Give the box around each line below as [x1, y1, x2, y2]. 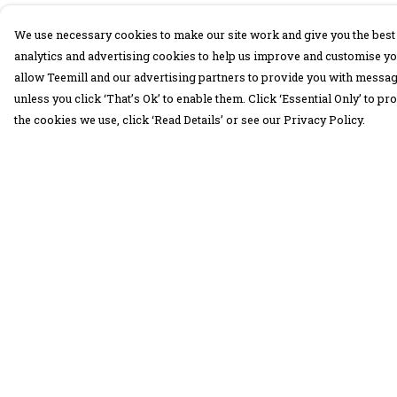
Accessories [105, 325, 189, 344]
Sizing [273, 346, 319, 365]
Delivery [273, 269, 335, 287]
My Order [273, 240, 339, 259]
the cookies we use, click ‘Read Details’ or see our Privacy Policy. [14, 113, 365, 127]
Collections [105, 354, 184, 372]
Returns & [273, 297, 342, 315]
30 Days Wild [105, 212, 198, 230]
